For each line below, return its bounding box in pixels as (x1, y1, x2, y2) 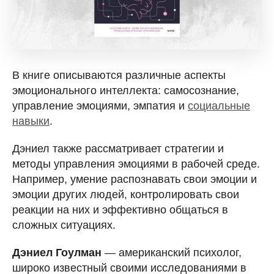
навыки (12, 115, 50, 128)
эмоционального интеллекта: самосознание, (12, 84, 239, 97)
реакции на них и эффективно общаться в (12, 204, 228, 217)
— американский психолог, (102, 246, 242, 259)
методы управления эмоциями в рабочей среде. (12, 158, 260, 171)
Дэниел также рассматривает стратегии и (12, 143, 224, 155)
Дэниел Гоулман (12, 246, 102, 259)
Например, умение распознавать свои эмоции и (12, 173, 257, 186)
